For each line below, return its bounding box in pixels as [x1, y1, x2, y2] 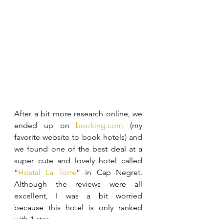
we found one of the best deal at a [14, 144, 142, 153]
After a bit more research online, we [14, 109, 142, 118]
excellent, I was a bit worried [14, 191, 142, 200]
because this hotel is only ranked [14, 203, 142, 212]
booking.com [76, 121, 124, 130]
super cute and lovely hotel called [14, 156, 142, 165]
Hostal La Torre [18, 168, 76, 177]
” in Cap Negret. [76, 168, 143, 177]
